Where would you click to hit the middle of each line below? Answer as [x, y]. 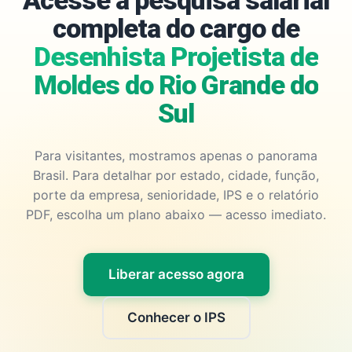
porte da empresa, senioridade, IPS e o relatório [176, 195]
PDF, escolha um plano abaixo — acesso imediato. [176, 214]
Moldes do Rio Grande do [176, 85]
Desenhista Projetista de [176, 57]
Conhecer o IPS [176, 317]
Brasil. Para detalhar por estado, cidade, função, [176, 175]
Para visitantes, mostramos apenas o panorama [176, 156]
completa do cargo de [176, 28]
